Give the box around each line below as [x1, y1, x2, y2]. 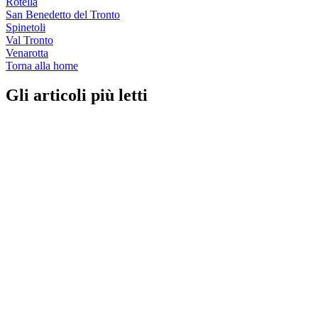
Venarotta [6, 46, 48, 59]
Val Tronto [6, 33, 53, 46]
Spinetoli [6, 21, 45, 33]
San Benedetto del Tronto [6, 8, 120, 21]
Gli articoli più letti [6, 86, 148, 105]
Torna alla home [6, 59, 78, 72]
